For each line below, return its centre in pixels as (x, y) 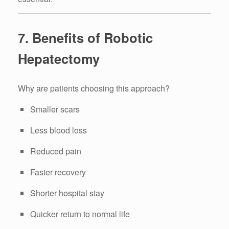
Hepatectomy (59, 58)
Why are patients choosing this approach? (94, 88)
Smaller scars (55, 109)
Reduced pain (56, 151)
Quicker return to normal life (80, 214)
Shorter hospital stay (67, 193)
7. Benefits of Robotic (85, 37)
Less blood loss (59, 130)
